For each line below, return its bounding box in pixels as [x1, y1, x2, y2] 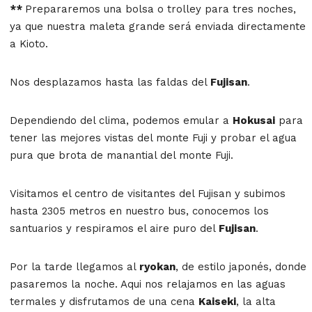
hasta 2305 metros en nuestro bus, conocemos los [10, 204, 269, 217]
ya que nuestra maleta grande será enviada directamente [10, 19, 306, 33]
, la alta [236, 295, 276, 308]
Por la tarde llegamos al [10, 260, 136, 273]
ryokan [136, 260, 175, 273]
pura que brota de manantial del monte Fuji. [10, 148, 233, 162]
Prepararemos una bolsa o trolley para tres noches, [25, 2, 296, 15]
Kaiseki [198, 295, 236, 308]
